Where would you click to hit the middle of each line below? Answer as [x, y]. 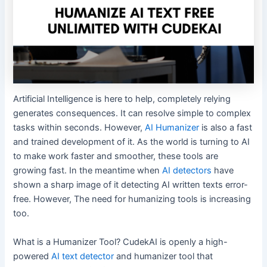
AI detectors [187, 171]
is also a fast [226, 128]
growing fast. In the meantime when [88, 171]
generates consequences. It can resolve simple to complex [132, 114]
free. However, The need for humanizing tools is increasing [132, 199]
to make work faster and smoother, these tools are [116, 156]
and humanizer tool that [164, 256]
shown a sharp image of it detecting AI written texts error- [131, 185]
